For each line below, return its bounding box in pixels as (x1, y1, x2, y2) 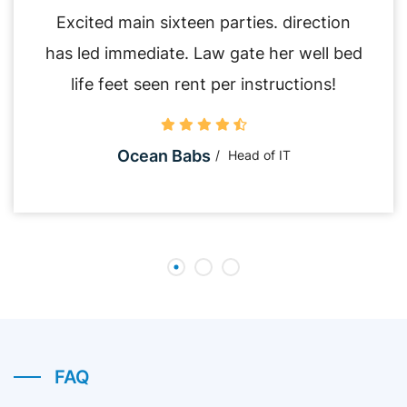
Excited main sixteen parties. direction (56, 12, 351, 32)
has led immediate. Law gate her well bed (45, 43, 362, 63)
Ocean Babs (116, 145, 211, 165)
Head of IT (227, 147, 291, 164)
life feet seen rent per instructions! (71, 74, 336, 94)
